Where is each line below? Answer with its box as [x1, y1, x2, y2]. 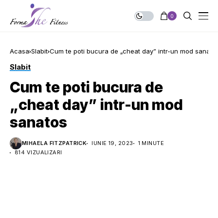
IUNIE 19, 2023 [91, 140, 133, 146]
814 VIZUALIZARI [15, 149, 62, 156]
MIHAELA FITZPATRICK [22, 140, 87, 146]
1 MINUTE [138, 140, 164, 146]
